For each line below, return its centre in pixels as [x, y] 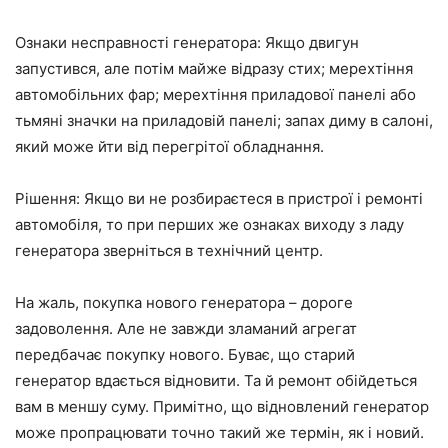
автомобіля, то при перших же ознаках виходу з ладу [209, 224]
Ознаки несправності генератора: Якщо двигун [187, 42]
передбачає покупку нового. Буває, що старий [185, 354]
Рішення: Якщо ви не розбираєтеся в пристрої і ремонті [219, 198]
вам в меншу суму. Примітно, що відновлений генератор [222, 406]
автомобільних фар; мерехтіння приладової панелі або [215, 94]
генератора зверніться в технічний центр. [169, 250]
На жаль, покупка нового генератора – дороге [184, 302]
